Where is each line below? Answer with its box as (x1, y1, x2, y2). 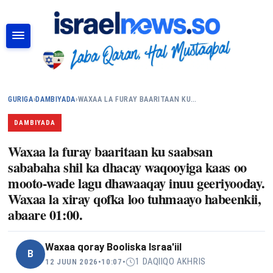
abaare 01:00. (8, 204, 83, 225)
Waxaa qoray (45, 241, 107, 253)
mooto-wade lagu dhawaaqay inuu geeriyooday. (8, 172, 265, 193)
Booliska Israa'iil (107, 241, 182, 253)
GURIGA (8, 95, 34, 104)
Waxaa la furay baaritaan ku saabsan (8, 141, 213, 161)
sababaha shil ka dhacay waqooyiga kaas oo (8, 157, 247, 177)
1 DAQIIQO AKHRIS (135, 256, 206, 267)
